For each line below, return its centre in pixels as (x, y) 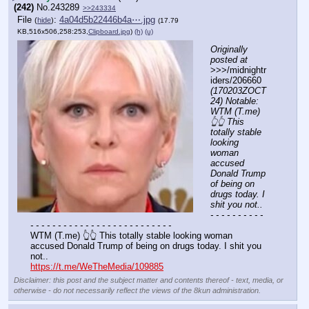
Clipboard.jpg (109, 32)
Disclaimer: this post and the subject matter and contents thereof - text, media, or (149, 280)
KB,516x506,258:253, (53, 32)
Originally (229, 49)
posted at (229, 59)
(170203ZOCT (238, 90)
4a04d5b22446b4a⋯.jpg (107, 20)
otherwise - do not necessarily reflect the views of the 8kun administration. (137, 291)
